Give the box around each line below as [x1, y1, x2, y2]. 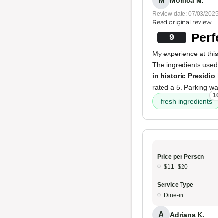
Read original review [152, 18, 212, 26]
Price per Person [157, 153, 204, 160]
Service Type [157, 182, 193, 188]
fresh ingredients [161, 97, 212, 105]
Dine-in [164, 192, 183, 199]
